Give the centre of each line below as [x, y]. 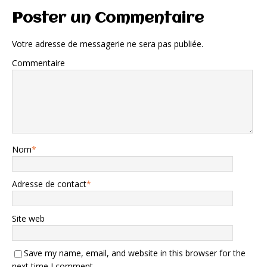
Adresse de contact [49, 184]
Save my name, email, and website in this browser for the [135, 253]
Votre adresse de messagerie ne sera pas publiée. [108, 44]
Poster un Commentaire [108, 19]
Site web [28, 219]
